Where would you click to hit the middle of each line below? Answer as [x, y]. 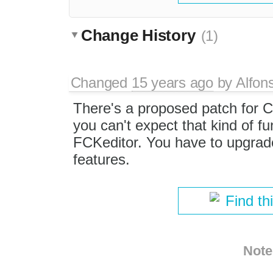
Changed [101, 82]
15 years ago [172, 82]
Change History [140, 35]
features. [101, 159]
